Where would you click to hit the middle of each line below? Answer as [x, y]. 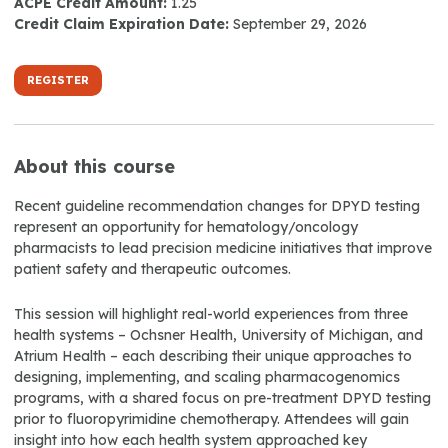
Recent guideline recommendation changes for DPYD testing [217, 205]
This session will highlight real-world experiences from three [211, 313]
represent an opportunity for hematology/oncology [186, 226]
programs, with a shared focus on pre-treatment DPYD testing [222, 397]
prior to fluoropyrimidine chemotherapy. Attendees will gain [211, 418]
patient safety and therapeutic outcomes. [152, 268]
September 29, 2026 [300, 24]
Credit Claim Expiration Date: [121, 24]
